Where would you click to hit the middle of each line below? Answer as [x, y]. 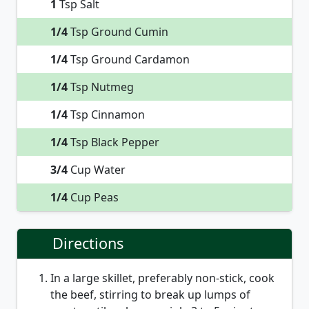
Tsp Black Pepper [113, 142]
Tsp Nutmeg [101, 87]
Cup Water [97, 170]
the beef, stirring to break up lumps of [150, 295]
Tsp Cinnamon [106, 115]
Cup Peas [93, 198]
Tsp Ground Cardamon [129, 60]
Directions [88, 243]
